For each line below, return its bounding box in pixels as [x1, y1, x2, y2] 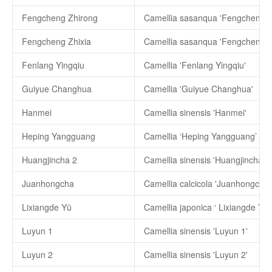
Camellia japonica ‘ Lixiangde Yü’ [144, 201, 270, 213]
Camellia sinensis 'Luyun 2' [144, 248, 248, 260]
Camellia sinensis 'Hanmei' [144, 106, 246, 118]
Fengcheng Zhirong [22, 12, 98, 24]
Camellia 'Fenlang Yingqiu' [144, 59, 246, 71]
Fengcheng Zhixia [22, 35, 91, 47]
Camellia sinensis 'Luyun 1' [144, 225, 248, 237]
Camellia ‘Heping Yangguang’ [144, 130, 257, 142]
